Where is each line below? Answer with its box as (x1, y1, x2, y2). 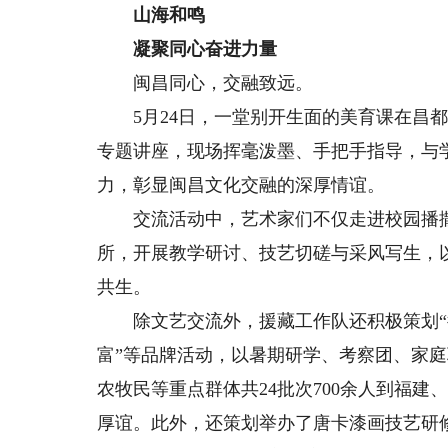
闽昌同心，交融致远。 (97, 73, 314, 93)
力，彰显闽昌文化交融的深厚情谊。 (97, 175, 386, 195)
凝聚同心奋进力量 (97, 39, 278, 59)
